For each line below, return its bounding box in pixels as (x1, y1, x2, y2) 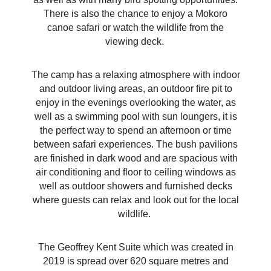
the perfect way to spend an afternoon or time (39, 125, 232, 136)
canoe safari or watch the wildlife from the (47, 22, 224, 33)
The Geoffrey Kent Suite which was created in (38, 242, 233, 253)
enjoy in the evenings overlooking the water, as (35, 97, 236, 108)
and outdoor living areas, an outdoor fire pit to (39, 83, 232, 94)
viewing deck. (105, 36, 166, 47)
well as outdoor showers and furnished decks (39, 181, 232, 192)
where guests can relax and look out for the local (32, 195, 239, 206)
